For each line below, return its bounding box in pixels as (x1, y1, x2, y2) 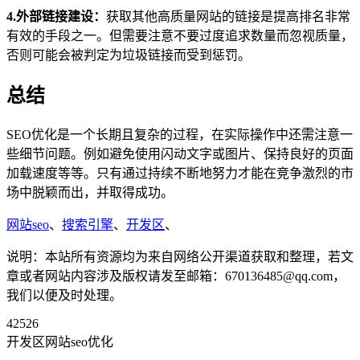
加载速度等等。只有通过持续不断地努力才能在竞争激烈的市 (6, 166, 354, 180)
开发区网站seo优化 (6, 334, 113, 349)
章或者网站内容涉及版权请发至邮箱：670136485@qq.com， (6, 268, 346, 283)
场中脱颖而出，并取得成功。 (6, 185, 174, 199)
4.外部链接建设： (6, 9, 106, 23)
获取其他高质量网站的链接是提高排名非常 (106, 9, 350, 23)
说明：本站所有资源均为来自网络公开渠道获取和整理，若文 (6, 249, 354, 264)
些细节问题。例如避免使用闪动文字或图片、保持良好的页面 (6, 146, 354, 161)
